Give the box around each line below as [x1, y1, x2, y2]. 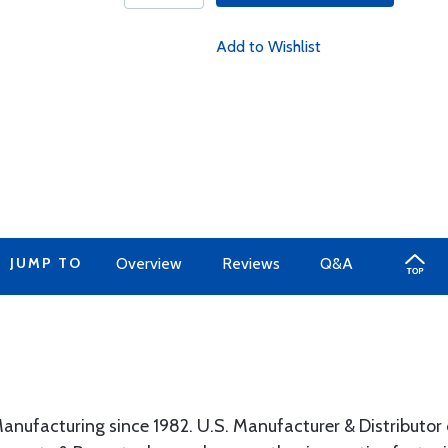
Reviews [221, 254, 280, 273]
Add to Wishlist [215, 37, 321, 56]
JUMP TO [9, 254, 82, 272]
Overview [115, 254, 182, 273]
